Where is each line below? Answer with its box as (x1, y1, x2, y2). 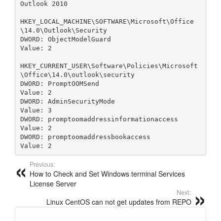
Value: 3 (20, 106, 52, 114)
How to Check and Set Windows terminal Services (30, 169, 185, 179)
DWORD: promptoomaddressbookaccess (20, 133, 150, 141)
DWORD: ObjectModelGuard (20, 35, 111, 43)
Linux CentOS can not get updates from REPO (46, 197, 191, 207)
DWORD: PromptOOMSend (20, 79, 99, 87)
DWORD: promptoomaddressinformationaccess (20, 115, 178, 123)
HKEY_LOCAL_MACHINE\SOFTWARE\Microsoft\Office (20, 17, 194, 25)
